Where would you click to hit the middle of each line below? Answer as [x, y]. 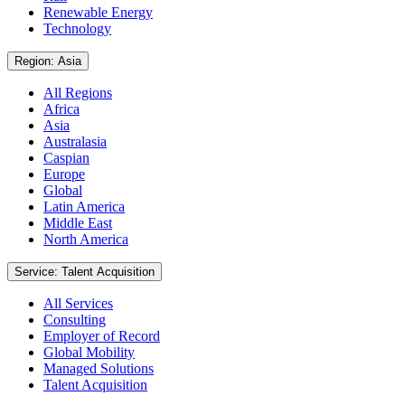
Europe [64, 174]
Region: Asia [70, 61]
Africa [61, 108]
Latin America [84, 206]
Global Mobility [89, 352]
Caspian [66, 157]
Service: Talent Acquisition [108, 271]
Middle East [78, 222]
